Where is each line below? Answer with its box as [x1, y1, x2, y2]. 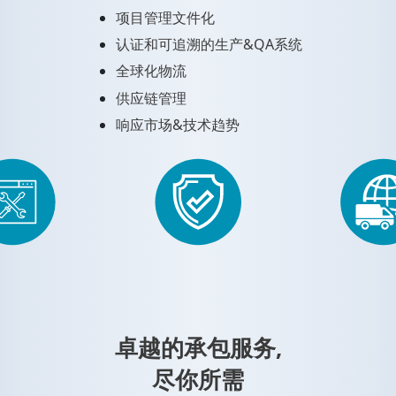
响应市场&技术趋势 [115, 114, 240, 134]
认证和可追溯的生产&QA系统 [115, 34, 302, 55]
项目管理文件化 [115, 7, 215, 27]
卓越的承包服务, [114, 332, 282, 364]
